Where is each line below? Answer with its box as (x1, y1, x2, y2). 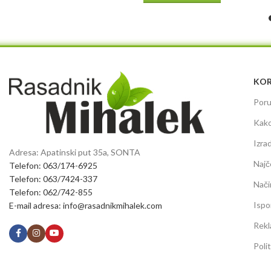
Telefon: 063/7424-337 (9, 173, 97, 184)
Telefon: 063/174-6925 (9, 160, 97, 171)
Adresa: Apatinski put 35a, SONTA (9, 146, 140, 157)
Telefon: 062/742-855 (9, 186, 93, 197)
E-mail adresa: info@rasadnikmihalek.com (9, 200, 162, 211)
